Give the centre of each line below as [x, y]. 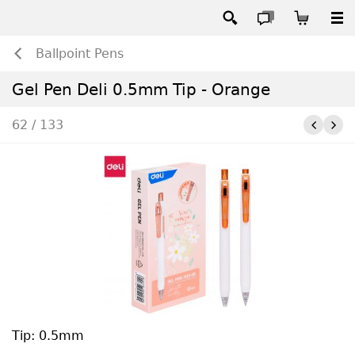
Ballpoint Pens [80, 53]
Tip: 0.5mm [48, 336]
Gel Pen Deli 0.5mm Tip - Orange [141, 89]
